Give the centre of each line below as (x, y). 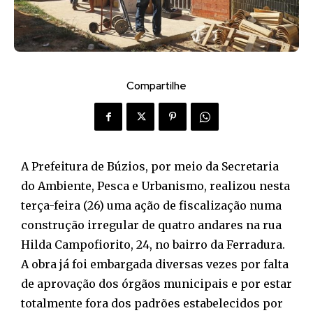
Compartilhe (156, 86)
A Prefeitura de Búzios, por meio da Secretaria (150, 167)
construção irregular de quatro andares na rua (151, 225)
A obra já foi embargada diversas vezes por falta (155, 264)
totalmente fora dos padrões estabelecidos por (152, 304)
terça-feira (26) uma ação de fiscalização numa (151, 206)
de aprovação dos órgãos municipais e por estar (156, 284)
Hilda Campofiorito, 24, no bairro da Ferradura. (153, 245)
